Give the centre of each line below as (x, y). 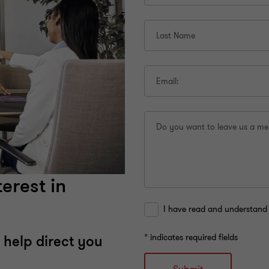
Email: (168, 81)
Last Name (176, 36)
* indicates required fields (191, 237)
